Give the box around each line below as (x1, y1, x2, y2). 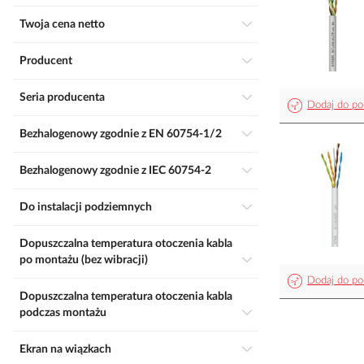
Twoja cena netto (25, 19, 105, 30)
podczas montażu (19, 307, 106, 318)
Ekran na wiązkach (26, 344, 111, 355)
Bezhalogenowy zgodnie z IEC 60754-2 (27, 165, 211, 176)
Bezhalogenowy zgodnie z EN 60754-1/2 (27, 128, 222, 140)
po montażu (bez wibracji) (19, 254, 148, 266)
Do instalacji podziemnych (28, 201, 152, 213)
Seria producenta (26, 92, 105, 103)
